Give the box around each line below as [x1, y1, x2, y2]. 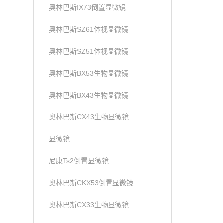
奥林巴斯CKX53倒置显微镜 [49, 179, 134, 187]
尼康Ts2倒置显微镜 [49, 157, 109, 165]
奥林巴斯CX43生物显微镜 [49, 113, 129, 121]
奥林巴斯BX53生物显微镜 [49, 69, 129, 77]
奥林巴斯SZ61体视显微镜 [49, 25, 129, 33]
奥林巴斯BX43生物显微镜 [49, 91, 129, 99]
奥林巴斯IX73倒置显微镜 [49, 3, 126, 11]
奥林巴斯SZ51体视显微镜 [49, 47, 129, 55]
